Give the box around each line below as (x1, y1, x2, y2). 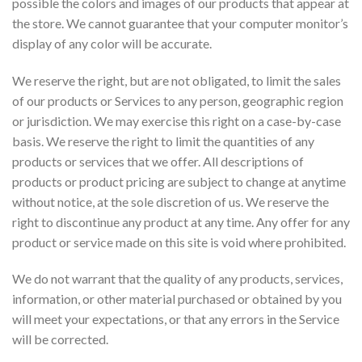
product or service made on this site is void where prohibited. (12, 234, 346, 250)
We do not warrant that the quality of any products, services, (12, 271, 343, 287)
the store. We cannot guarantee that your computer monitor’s (12, 15, 348, 31)
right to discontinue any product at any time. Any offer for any (12, 213, 350, 229)
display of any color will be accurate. (12, 35, 212, 51)
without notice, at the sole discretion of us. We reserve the (12, 193, 329, 209)
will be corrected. (12, 331, 108, 347)
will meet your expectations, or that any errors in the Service (12, 311, 339, 327)
